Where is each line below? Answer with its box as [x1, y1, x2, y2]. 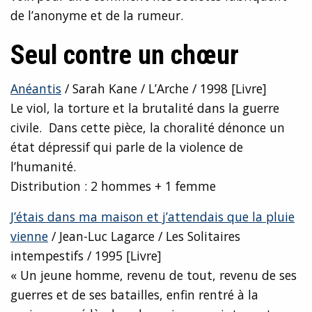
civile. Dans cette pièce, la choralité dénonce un [10, 119, 285, 136]
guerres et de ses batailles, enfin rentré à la [10, 286, 258, 304]
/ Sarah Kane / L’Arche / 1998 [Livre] [61, 80, 267, 97]
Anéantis [10, 80, 61, 97]
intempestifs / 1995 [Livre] [10, 247, 162, 265]
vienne [10, 228, 48, 245]
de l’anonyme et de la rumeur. [10, 7, 183, 24]
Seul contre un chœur [10, 39, 239, 71]
